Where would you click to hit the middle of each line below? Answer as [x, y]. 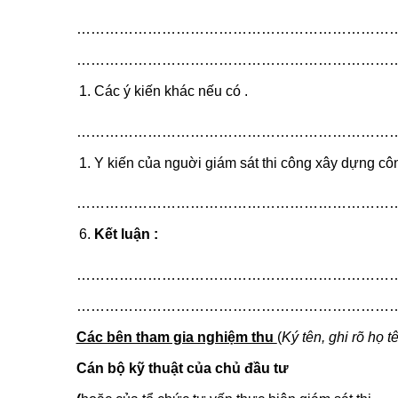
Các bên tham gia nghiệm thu [176, 338]
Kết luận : [127, 235]
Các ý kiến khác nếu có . [171, 91]
